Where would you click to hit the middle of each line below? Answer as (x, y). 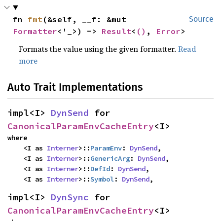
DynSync (70, 197)
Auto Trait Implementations (75, 87)
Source (201, 19)
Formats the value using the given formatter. (99, 49)
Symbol (102, 179)
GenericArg (110, 158)
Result (117, 31)
